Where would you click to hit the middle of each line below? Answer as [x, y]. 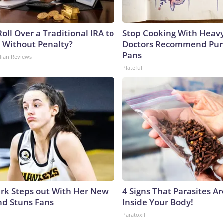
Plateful [132, 67]
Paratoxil [134, 214]
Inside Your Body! [158, 202]
